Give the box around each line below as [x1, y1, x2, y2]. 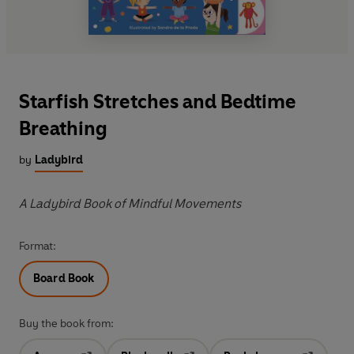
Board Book [33, 271, 95, 285]
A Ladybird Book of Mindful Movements [19, 195, 241, 211]
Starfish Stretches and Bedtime [19, 89, 296, 113]
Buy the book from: [19, 316, 114, 330]
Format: [19, 239, 56, 253]
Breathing [19, 116, 107, 140]
